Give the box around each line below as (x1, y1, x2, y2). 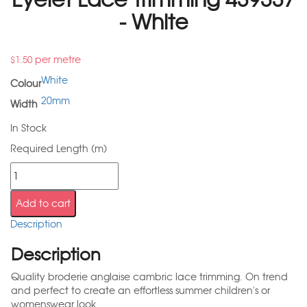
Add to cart (16, 197, 71, 210)
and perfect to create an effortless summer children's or (11, 284, 270, 297)
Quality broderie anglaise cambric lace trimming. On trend (11, 271, 288, 284)
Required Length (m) (10, 143, 107, 156)
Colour (10, 77, 41, 90)
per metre (32, 53, 81, 66)
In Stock (10, 122, 47, 135)
